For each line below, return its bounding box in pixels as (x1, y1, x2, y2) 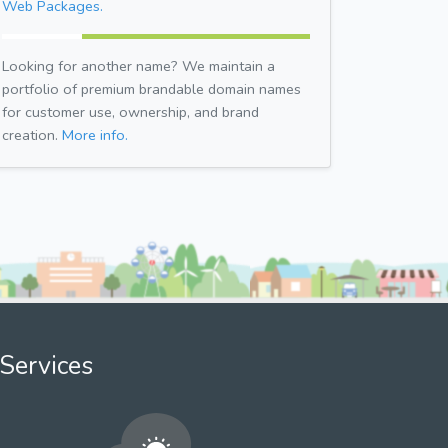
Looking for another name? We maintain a (2, 55, 275, 76)
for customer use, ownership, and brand (2, 101, 259, 122)
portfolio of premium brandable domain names (2, 78, 301, 99)
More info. (62, 124, 128, 145)
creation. (2, 124, 62, 145)
